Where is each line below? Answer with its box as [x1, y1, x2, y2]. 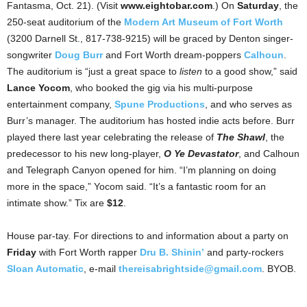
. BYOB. [262, 263, 296, 274]
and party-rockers [204, 247, 284, 258]
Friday [7, 247, 36, 258]
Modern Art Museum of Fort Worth [124, 16, 283, 27]
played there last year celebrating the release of [7, 132, 217, 143]
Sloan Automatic [7, 263, 84, 274]
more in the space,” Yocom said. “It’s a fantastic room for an [7, 181, 266, 192]
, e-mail [84, 263, 119, 274]
